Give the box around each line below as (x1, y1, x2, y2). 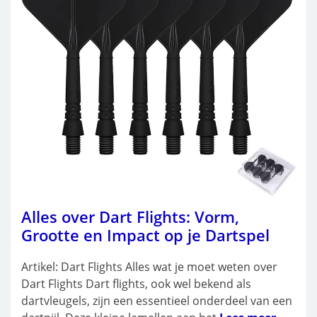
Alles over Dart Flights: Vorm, (21, 206, 239, 228)
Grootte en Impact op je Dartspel (21, 224, 270, 246)
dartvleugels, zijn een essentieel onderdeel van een (21, 293, 292, 309)
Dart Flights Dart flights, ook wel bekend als (21, 276, 251, 292)
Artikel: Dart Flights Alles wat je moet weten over (21, 259, 277, 275)
